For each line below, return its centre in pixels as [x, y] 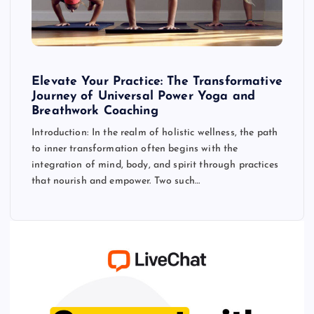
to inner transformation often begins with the [135, 149]
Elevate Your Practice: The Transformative [157, 81]
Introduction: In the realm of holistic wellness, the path [155, 132]
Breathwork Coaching [95, 111]
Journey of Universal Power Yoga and [144, 96]
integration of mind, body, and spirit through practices [155, 165]
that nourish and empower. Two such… [116, 181]
